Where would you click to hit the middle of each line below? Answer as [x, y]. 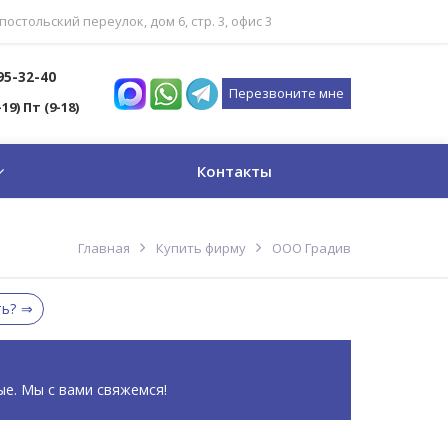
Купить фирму [201, 248]
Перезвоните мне [286, 93]
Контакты [234, 171]
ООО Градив [311, 248]
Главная [104, 248]
